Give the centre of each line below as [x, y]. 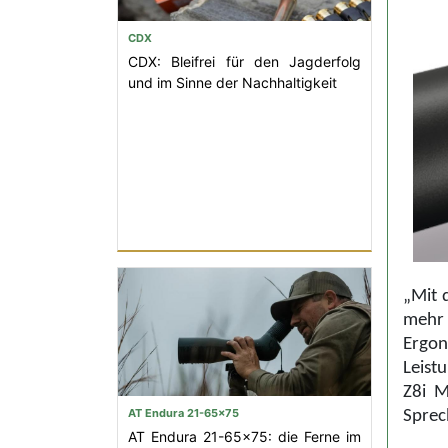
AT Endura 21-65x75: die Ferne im [244, 436]
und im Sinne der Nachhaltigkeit [232, 82]
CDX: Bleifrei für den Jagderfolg [244, 61]
